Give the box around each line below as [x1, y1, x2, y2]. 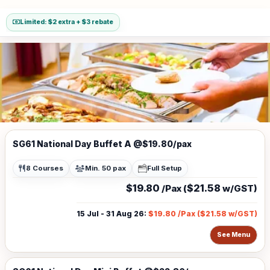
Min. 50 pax [85, 164, 126, 172]
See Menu [217, 231, 250, 239]
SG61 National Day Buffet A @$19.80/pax [13, 139, 192, 149]
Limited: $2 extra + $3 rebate [20, 18, 113, 26]
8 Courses [26, 164, 63, 172]
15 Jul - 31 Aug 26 [77, 209, 144, 218]
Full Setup [147, 164, 182, 172]
